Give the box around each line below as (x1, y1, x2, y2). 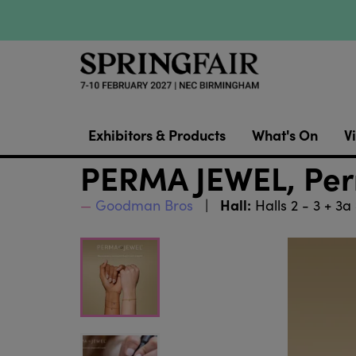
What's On (251, 125, 318, 145)
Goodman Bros (95, 195, 193, 215)
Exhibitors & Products (87, 125, 226, 145)
